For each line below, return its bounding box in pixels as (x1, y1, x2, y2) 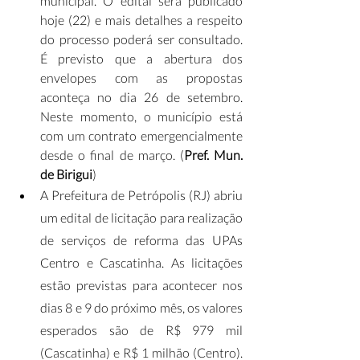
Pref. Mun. (183, 147, 243, 162)
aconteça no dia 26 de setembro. (40, 89, 243, 104)
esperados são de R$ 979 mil (40, 322, 243, 337)
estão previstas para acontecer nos (40, 277, 243, 292)
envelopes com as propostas (40, 70, 243, 85)
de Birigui (40, 166, 92, 182)
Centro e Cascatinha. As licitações (40, 255, 243, 270)
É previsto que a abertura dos (40, 51, 243, 66)
